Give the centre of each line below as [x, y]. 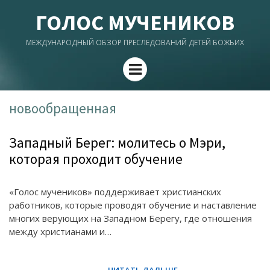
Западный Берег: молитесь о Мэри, [117, 143]
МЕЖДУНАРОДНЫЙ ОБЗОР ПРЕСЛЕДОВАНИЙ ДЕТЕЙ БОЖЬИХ [135, 42]
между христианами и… [60, 231]
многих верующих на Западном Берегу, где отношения [130, 218]
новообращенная [63, 108]
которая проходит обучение [96, 159]
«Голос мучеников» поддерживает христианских [115, 192]
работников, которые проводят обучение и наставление [133, 205]
